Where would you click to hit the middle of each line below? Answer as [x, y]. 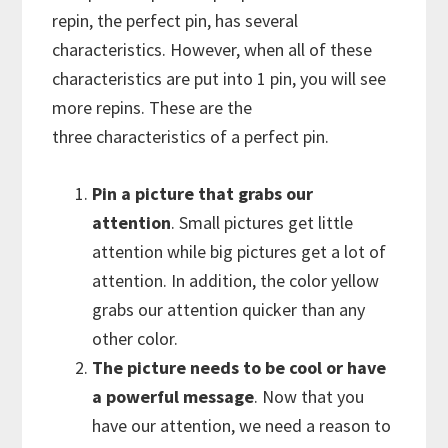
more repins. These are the [152, 108]
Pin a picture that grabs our [203, 194]
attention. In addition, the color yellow [236, 281]
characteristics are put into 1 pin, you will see [219, 79]
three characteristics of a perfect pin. [191, 137]
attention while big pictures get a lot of [239, 252]
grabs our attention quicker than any [229, 310]
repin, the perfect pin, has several [175, 21]
